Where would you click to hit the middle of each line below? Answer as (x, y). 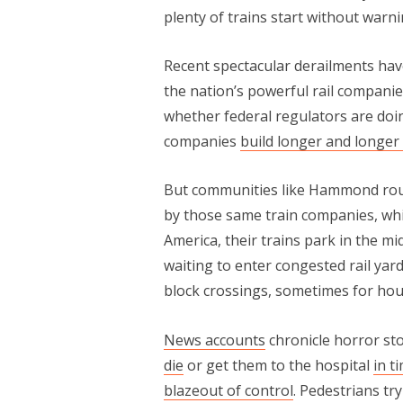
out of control (246, 390)
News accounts (214, 340)
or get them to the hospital (278, 365)
